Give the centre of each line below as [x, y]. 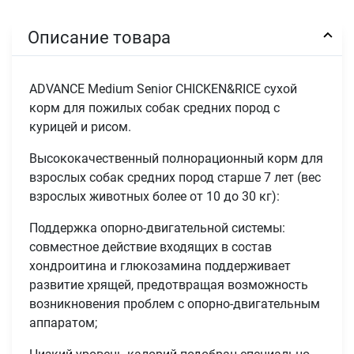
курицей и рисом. [81, 127]
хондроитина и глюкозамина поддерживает [160, 266]
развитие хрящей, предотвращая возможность [169, 285]
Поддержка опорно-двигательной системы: [158, 228]
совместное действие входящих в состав [151, 247]
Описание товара [100, 37]
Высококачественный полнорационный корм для [177, 159]
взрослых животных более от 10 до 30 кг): [155, 197]
